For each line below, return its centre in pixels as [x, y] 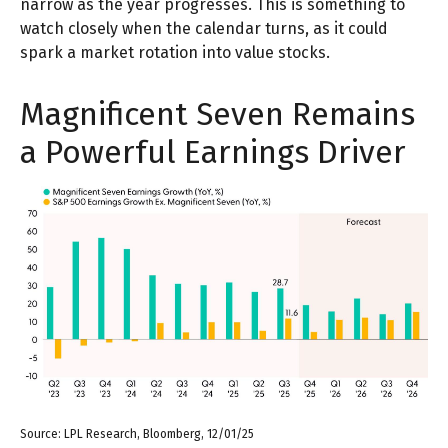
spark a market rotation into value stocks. [175, 52]
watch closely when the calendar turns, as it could [204, 28]
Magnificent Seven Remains [217, 113]
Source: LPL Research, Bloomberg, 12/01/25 [137, 434]
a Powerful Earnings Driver [213, 151]
